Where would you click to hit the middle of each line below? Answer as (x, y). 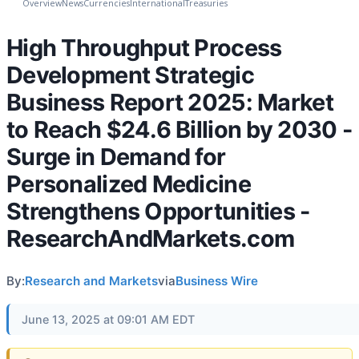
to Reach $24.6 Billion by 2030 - (179, 129)
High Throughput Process (144, 47)
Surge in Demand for (116, 156)
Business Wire (217, 280)
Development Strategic (130, 75)
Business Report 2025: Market (170, 102)
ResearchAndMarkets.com (151, 238)
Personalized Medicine (129, 184)
